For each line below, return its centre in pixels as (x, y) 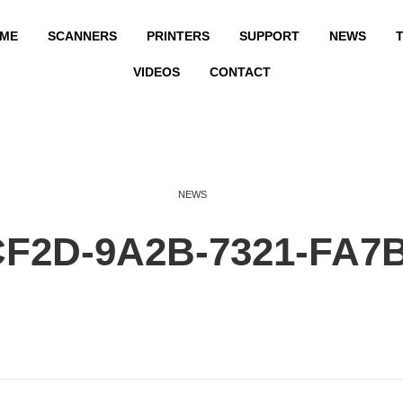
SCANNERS (82, 36)
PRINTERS (178, 36)
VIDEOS (156, 72)
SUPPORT (269, 36)
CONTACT (240, 72)
